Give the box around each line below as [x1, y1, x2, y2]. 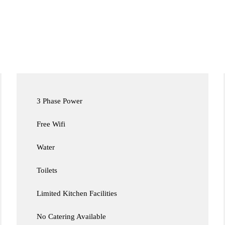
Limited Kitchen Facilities [37, 189, 118, 198]
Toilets [37, 166, 58, 175]
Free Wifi [37, 120, 66, 129]
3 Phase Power [37, 97, 83, 105]
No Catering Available [37, 212, 106, 221]
